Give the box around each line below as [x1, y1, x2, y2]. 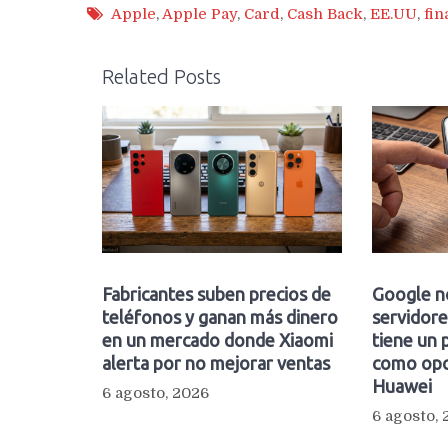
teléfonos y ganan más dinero [102, 306, 338, 327]
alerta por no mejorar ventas [102, 352, 330, 373]
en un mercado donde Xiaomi [102, 329, 333, 350]
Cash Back [287, 5, 363, 24]
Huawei [371, 375, 432, 396]
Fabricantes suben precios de [102, 283, 331, 304]
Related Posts [102, 64, 221, 88]
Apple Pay [162, 5, 237, 24]
